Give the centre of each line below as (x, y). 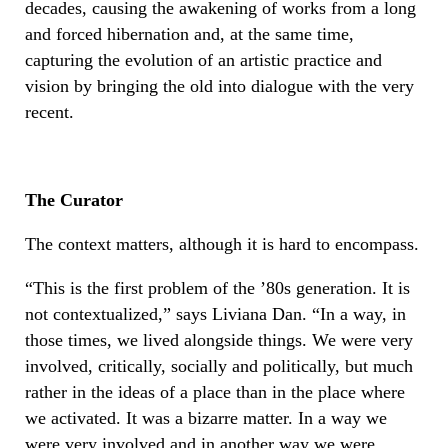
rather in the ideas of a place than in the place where (215, 391)
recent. (49, 111)
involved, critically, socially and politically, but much (219, 365)
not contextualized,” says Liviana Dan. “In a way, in (215, 313)
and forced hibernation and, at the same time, (189, 33)
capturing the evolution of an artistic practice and (203, 59)
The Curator (74, 199)
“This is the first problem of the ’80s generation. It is (217, 287)
